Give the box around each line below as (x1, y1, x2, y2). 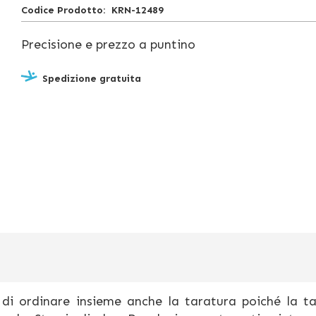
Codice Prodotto (21, 4, 103, 16)
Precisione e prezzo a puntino (21, 37, 195, 52)
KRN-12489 (111, 4, 164, 16)
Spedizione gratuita (42, 73, 141, 85)
